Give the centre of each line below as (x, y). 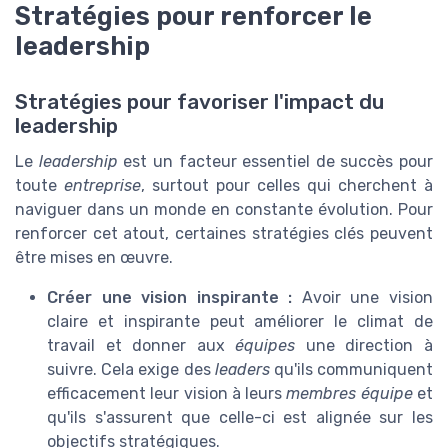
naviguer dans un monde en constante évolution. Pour (224, 210)
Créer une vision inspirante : (170, 298)
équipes (265, 346)
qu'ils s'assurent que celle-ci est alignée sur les (240, 418)
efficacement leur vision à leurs (167, 394)
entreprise (102, 186)
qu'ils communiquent (351, 370)
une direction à (364, 346)
